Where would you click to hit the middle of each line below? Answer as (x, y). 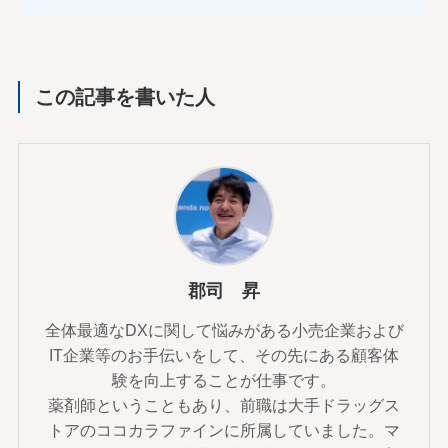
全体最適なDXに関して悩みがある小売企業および (224, 330)
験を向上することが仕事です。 (224, 380)
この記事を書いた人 (125, 96)
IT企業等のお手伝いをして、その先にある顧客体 (224, 355)
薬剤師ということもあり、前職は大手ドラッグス (224, 405)
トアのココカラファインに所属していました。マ (224, 430)
